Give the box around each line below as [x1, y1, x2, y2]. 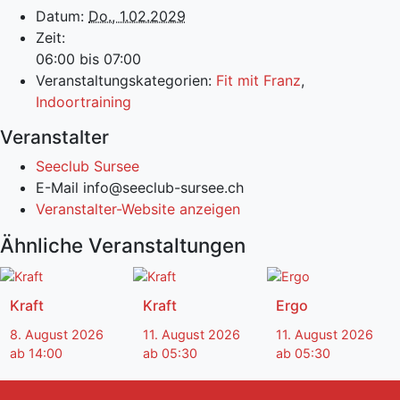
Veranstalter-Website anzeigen [36, 200, 240, 219]
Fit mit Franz [216, 71, 301, 90]
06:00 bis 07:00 [36, 50, 141, 69]
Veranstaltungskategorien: [36, 71, 212, 90]
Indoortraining [36, 93, 131, 112]
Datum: [36, 7, 84, 26]
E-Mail [36, 179, 83, 197]
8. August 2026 [9, 327, 104, 343]
